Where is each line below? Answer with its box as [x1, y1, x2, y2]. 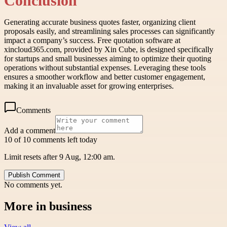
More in [4, 199, 49, 213]
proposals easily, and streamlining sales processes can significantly [4, 26, 215, 35]
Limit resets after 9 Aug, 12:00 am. [4, 152, 115, 161]
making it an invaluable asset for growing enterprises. [4, 81, 174, 90]
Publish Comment [8, 171, 60, 179]
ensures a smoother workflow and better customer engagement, [4, 72, 205, 81]
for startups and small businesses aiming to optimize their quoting [4, 54, 211, 63]
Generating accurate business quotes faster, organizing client [4, 17, 196, 26]
